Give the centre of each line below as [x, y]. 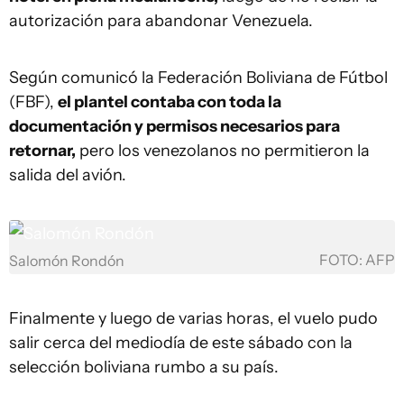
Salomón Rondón [67, 261]
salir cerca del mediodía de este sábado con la [181, 343]
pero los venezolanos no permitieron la [223, 151]
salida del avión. [68, 175]
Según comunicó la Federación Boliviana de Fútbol [198, 78]
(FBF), [33, 102]
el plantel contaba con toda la [170, 102]
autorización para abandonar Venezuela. [161, 21]
